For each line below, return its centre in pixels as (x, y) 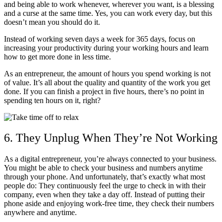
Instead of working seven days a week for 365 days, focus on (100, 39)
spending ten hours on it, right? (52, 100)
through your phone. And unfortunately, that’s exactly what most (105, 177)
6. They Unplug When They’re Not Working (111, 138)
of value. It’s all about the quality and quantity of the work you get (107, 82)
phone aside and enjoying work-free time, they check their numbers (109, 204)
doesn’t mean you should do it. (52, 22)
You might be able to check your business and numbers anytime (103, 168)
